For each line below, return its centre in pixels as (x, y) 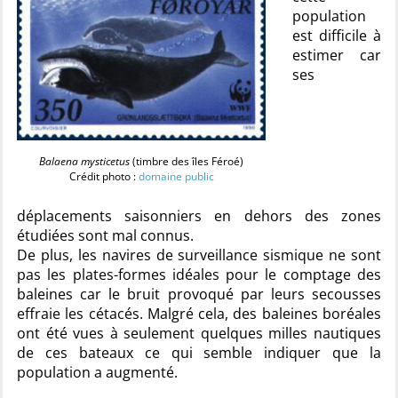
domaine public (176, 177)
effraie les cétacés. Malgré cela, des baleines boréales (199, 314)
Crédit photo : (103, 177)
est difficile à (337, 35)
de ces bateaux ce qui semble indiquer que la (199, 353)
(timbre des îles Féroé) (187, 162)
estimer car (337, 55)
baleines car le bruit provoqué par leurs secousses (199, 295)
